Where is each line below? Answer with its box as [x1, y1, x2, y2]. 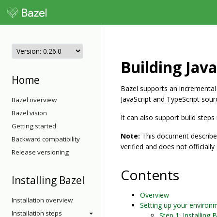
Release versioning [12, 148, 69, 156]
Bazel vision [12, 108, 47, 117]
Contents [121, 166, 179, 184]
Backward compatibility [12, 135, 80, 143]
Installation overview [12, 196, 73, 204]
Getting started [12, 122, 56, 130]
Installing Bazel [12, 173, 85, 187]
